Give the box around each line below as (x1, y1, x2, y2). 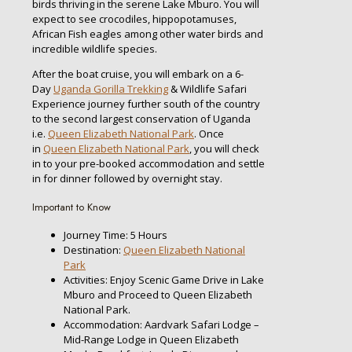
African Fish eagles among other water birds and (32, 26, 263, 41)
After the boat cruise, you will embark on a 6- (32, 66, 244, 81)
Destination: (64, 243, 123, 258)
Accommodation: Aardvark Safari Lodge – (64, 317, 259, 332)
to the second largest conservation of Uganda (32, 111, 251, 126)
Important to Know (32, 200, 111, 215)
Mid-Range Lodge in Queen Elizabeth (64, 332, 239, 347)
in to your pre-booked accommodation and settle (32, 156, 265, 170)
